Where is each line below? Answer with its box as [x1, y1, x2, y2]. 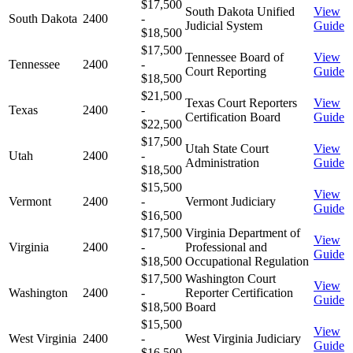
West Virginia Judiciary [185, 331, 301, 345]
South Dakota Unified [185, 4, 295, 18]
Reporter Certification [185, 285, 293, 299]
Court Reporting [185, 64, 266, 78]
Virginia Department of [185, 225, 300, 240]
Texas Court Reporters [185, 95, 297, 110]
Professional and [185, 240, 267, 254]
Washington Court [185, 271, 276, 285]
